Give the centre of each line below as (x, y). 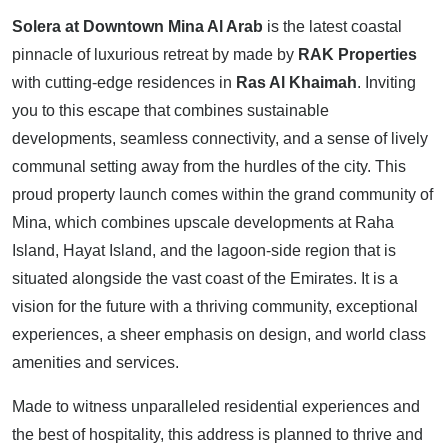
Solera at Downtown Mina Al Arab (137, 26)
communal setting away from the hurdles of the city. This (209, 166)
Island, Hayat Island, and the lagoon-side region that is (204, 250)
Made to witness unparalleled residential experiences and (216, 406)
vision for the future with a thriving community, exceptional (215, 306)
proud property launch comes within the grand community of (222, 194)
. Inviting (386, 82)
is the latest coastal (332, 26)
